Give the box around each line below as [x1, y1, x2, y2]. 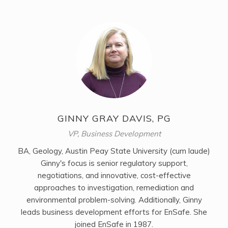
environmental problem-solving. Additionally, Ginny [26, 195, 202, 205]
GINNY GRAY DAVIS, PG [57, 112, 171, 125]
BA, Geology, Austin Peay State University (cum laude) [18, 146, 210, 156]
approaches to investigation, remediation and [34, 183, 194, 193]
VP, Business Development [67, 129, 161, 139]
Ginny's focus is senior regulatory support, [40, 158, 188, 168]
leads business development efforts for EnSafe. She [21, 207, 207, 217]
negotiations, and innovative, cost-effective [37, 170, 191, 181]
